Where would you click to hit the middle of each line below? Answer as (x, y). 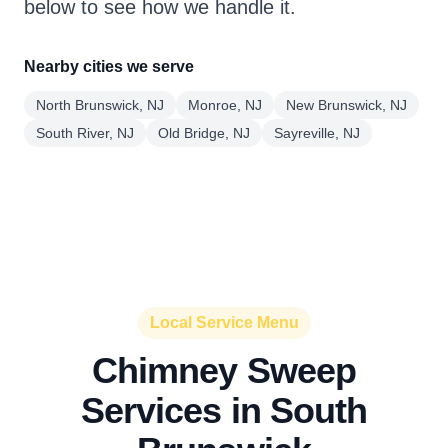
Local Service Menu (224, 322)
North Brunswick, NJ (100, 105)
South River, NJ (85, 133)
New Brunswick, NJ (346, 105)
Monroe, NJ (225, 105)
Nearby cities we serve (109, 66)
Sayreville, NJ (317, 133)
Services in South (224, 410)
